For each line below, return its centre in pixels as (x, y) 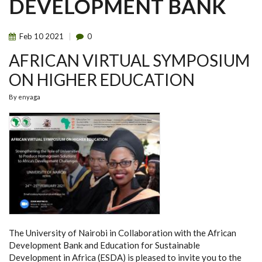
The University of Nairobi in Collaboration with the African (123, 232)
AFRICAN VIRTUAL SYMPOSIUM (129, 60)
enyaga (29, 97)
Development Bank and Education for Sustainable (104, 245)
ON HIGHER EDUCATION (102, 80)
